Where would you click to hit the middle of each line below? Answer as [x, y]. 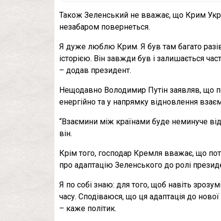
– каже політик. [88, 209]
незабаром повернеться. [105, 27]
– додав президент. [95, 71]
